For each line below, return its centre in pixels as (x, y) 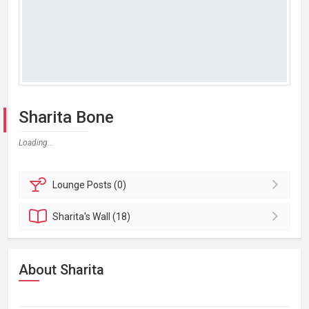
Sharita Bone (66, 117)
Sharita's (73, 217)
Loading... (36, 143)
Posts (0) (107, 185)
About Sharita (61, 270)
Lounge (70, 185)
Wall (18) (112, 217)
